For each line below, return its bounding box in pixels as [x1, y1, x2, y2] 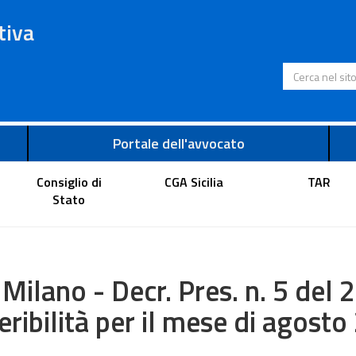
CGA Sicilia [164, 172, 223, 192]
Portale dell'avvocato [112, 133, 245, 154]
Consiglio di [36, 172, 102, 192]
